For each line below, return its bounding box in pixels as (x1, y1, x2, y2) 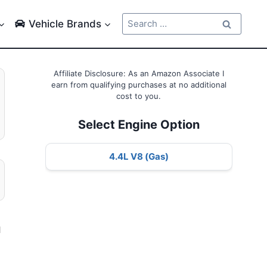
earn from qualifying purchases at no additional (51, 80, 226, 89)
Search (122, 13, 151, 24)
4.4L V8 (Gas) (108, 150, 169, 162)
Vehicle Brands (28, 17, 101, 30)
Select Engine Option (77, 117, 200, 132)
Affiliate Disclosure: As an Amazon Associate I (53, 69, 224, 78)
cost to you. (116, 91, 162, 101)
